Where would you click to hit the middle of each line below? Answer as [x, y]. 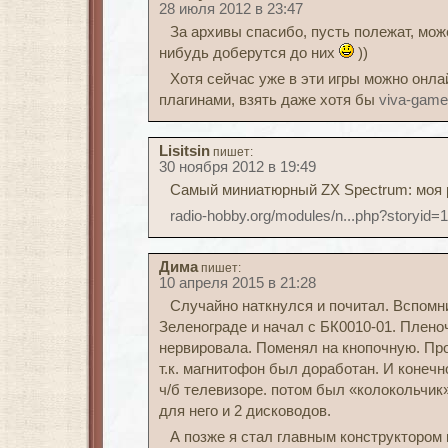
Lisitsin [184, 151]
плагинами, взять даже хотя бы [269, 100]
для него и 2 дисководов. [245, 411]
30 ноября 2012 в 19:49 [237, 167]
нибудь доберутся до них [249, 53]
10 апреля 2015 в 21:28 [237, 283]
